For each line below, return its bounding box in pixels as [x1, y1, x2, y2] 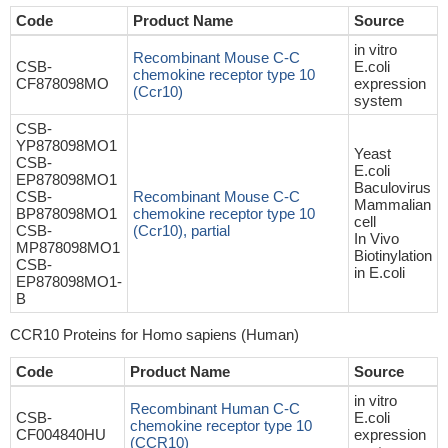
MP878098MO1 [16, 239, 120, 256]
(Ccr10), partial [133, 222, 230, 239]
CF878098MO [16, 75, 109, 92]
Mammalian [354, 196, 431, 213]
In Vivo [354, 230, 399, 247]
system [354, 92, 403, 109]
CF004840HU [16, 426, 106, 443]
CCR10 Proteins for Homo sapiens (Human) [10, 326, 299, 343]
